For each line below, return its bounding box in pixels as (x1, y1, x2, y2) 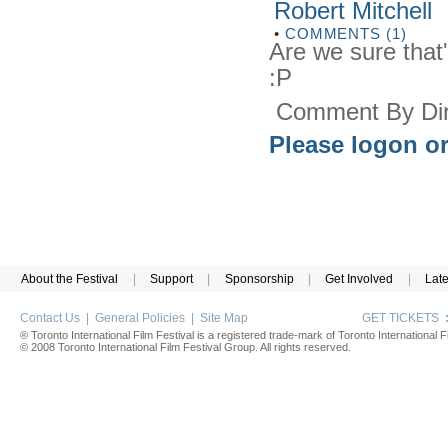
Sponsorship (224, 271, 294, 286)
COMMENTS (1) (284, 24, 407, 42)
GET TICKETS (362, 310, 445, 325)
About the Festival (21, 271, 119, 286)
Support (149, 271, 193, 286)
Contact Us (20, 310, 80, 325)
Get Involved (325, 271, 394, 286)
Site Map (200, 310, 248, 325)
